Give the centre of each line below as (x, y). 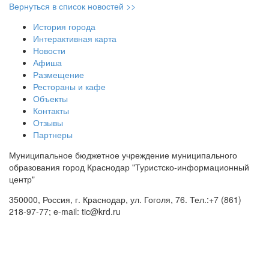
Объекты (50, 99)
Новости (49, 51)
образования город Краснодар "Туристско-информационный (129, 167)
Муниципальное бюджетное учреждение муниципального (123, 155)
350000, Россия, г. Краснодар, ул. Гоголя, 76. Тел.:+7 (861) (125, 200)
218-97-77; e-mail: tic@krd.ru (65, 212)
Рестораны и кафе (69, 87)
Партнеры (53, 135)
